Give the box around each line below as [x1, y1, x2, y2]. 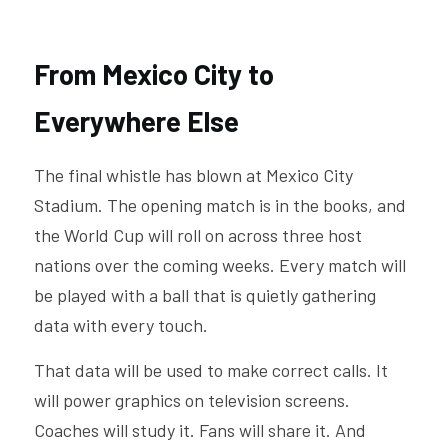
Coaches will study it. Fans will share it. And [34, 419, 366, 441]
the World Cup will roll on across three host [34, 224, 362, 246]
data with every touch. [34, 314, 208, 336]
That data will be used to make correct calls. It [34, 359, 388, 381]
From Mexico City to [34, 57, 274, 91]
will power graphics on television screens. [34, 389, 350, 411]
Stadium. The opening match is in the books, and [34, 194, 406, 216]
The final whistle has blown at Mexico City [34, 164, 353, 186]
